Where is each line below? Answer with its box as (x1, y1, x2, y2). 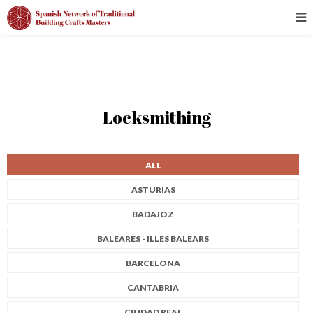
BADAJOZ (132, 208, 174, 219)
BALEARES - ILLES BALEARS (97, 233, 209, 244)
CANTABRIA (127, 282, 179, 293)
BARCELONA (126, 257, 180, 268)
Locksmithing (102, 106, 211, 129)
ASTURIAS (131, 184, 175, 195)
